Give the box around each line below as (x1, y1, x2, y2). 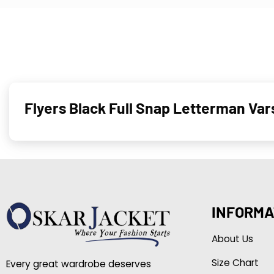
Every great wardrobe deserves (6, 257, 151, 270)
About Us (211, 232, 253, 245)
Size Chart (211, 256, 259, 269)
